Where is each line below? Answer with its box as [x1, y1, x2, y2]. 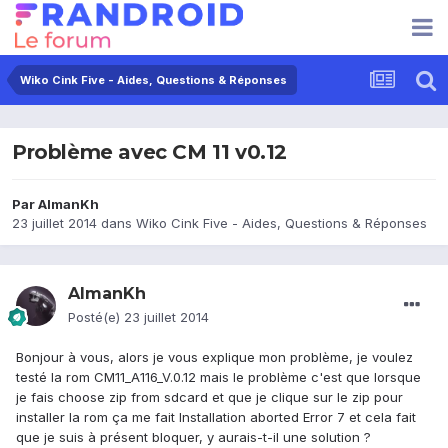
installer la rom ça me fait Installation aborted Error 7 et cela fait [16, 409, 416, 426]
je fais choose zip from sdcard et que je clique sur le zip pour [16, 389, 403, 406]
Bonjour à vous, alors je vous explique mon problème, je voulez [16, 349, 413, 366]
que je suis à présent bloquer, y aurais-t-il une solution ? [16, 429, 371, 446]
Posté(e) [68, 309, 124, 326]
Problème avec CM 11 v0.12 [12, 140, 287, 165]
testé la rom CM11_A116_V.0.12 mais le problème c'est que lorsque [16, 369, 421, 386]
